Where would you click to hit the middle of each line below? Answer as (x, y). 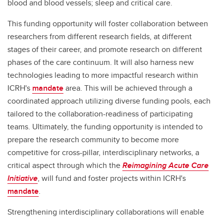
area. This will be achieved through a (128, 88)
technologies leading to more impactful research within (103, 75)
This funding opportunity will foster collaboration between (108, 23)
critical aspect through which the (65, 165)
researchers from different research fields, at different (100, 36)
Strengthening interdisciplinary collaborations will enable (106, 212)
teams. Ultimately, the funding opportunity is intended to (105, 126)
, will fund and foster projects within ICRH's (112, 178)
